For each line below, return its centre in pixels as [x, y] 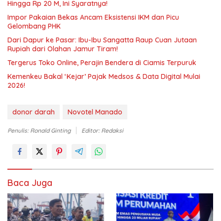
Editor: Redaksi [102, 130]
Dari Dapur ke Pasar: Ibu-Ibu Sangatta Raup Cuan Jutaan [102, 40]
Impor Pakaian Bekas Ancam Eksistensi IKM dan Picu [93, 17]
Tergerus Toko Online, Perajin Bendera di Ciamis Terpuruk [102, 62]
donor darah [34, 112]
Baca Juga [30, 183]
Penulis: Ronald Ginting [39, 130]
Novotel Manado [95, 112]
